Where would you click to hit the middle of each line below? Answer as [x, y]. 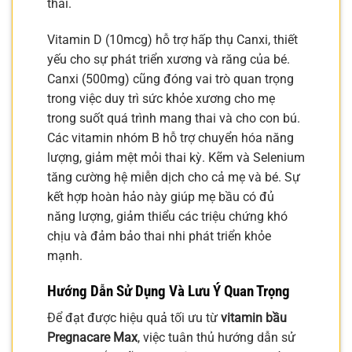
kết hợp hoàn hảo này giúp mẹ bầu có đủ [161, 196]
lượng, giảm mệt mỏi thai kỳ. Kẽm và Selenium [176, 157]
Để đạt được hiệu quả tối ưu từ [134, 318]
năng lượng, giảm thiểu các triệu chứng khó [167, 216]
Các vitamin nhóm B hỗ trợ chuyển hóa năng [170, 137]
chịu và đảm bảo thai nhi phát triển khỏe [159, 236]
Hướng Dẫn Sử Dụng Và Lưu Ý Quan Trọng [169, 291]
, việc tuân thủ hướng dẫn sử [216, 338]
